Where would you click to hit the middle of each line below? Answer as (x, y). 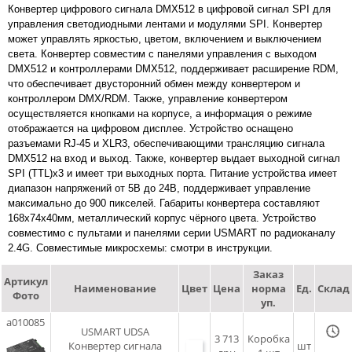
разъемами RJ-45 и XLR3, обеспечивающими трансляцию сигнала (166, 143)
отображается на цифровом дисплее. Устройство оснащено (150, 128)
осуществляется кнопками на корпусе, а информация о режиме (160, 114)
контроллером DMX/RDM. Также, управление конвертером (148, 99)
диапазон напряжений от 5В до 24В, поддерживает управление (159, 188)
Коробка (268, 339)
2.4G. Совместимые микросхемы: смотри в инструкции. (140, 248)
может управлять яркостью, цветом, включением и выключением (165, 39)
